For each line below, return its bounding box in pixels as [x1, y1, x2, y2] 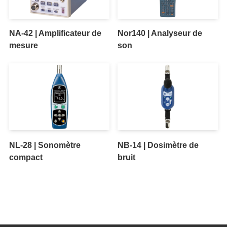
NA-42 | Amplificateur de [9, 28, 101, 38]
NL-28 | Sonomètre [9, 140, 81, 149]
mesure [9, 41, 38, 50]
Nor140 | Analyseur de [118, 28, 203, 38]
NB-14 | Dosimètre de [118, 140, 199, 149]
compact [9, 152, 43, 162]
